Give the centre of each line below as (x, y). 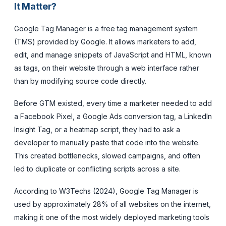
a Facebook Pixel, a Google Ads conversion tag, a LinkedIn (113, 116)
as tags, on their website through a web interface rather (107, 68)
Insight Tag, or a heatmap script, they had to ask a (97, 129)
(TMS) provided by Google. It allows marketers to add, (105, 41)
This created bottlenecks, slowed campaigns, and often (107, 155)
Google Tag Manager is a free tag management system (106, 28)
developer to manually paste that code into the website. (107, 142)
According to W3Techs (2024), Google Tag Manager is (106, 191)
